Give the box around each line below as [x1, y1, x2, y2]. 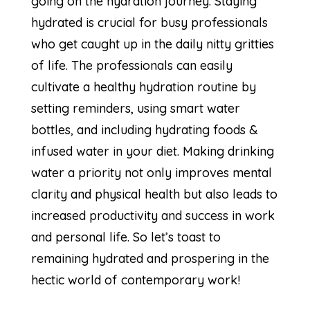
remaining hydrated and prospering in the [30, 250, 269, 266]
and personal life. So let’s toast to [30, 228, 221, 245]
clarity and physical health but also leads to [30, 185, 277, 202]
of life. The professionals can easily [30, 57, 232, 73]
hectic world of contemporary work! [30, 271, 240, 288]
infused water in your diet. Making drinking [30, 143, 274, 159]
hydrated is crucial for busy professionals [30, 14, 268, 30]
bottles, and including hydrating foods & [30, 121, 258, 138]
